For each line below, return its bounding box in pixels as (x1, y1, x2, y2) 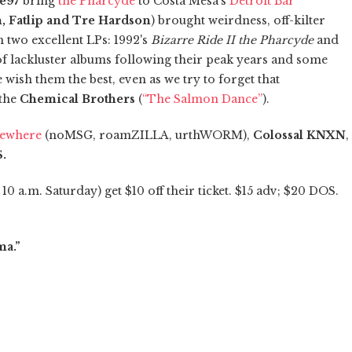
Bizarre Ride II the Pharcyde (151, 32, 313, 47)
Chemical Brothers (20, 91, 135, 106)
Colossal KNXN (253, 127, 346, 142)
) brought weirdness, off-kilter (151, 13, 325, 27)
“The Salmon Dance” (142, 91, 262, 106)
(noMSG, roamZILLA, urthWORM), (42, 127, 253, 142)
